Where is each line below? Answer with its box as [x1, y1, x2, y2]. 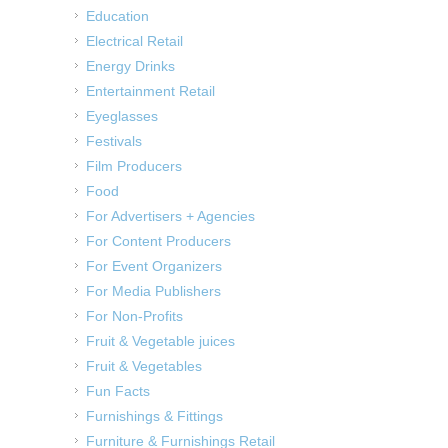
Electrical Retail [86, 33, 183, 50]
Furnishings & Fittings [86, 408, 223, 425]
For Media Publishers [86, 283, 221, 300]
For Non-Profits [86, 308, 183, 325]
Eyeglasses [86, 108, 158, 125]
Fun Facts [86, 383, 150, 400]
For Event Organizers [86, 258, 222, 275]
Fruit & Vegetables [86, 358, 202, 375]
